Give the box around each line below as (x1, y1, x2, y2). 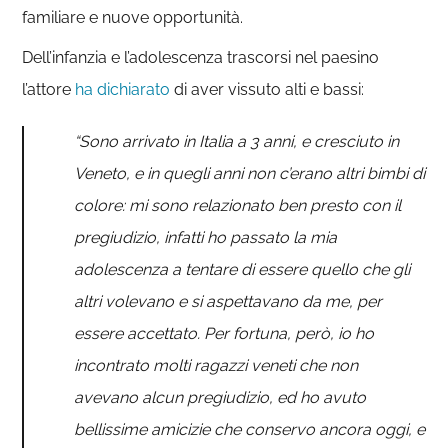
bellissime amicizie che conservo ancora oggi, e (74, 419, 426, 439)
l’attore (22, 79, 76, 99)
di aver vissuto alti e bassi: (174, 79, 365, 99)
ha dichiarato (75, 79, 175, 99)
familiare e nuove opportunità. (22, 7, 244, 27)
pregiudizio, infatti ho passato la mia (74, 227, 338, 247)
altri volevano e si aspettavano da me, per (74, 291, 383, 311)
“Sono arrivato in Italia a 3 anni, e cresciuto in (74, 131, 400, 151)
